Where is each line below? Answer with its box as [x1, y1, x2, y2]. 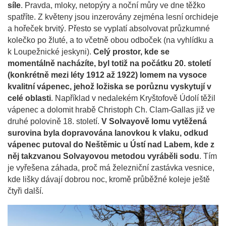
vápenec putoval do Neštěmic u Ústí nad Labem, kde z [8, 140, 214, 149]
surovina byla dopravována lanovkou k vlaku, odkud [8, 128, 208, 137]
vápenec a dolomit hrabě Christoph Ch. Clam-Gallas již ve [8, 105, 215, 114]
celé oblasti [8, 93, 51, 102]
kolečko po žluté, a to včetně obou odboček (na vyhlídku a [8, 35, 213, 44]
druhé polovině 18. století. [8, 117, 101, 126]
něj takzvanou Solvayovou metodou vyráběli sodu [8, 151, 199, 160]
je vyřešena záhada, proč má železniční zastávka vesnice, [8, 163, 214, 172]
